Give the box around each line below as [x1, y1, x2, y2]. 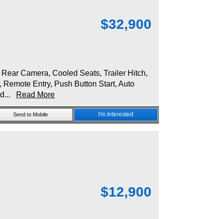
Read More [16, 90, 55, 99]
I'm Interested [98, 111, 133, 118]
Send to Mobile [13, 111, 48, 117]
